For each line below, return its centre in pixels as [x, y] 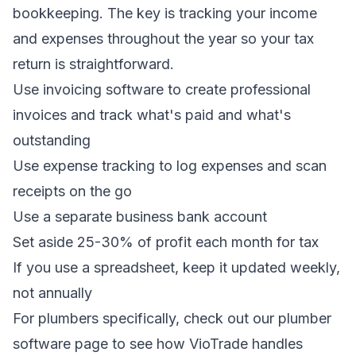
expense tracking [99, 166]
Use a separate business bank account [140, 217]
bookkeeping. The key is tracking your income [165, 13]
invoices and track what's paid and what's [152, 115]
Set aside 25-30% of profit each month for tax [166, 242]
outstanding [52, 140]
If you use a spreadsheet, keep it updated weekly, [176, 267]
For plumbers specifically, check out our [145, 318]
